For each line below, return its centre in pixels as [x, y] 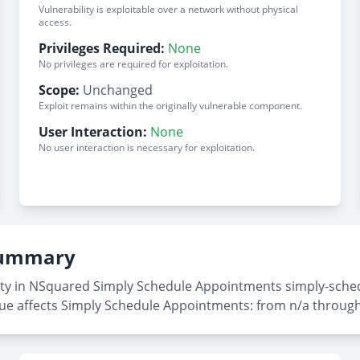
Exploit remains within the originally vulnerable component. [170, 106]
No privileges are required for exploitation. [133, 64]
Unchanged [118, 90]
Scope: [59, 90]
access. [55, 22]
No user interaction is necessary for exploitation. [147, 147]
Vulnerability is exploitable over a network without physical [168, 9]
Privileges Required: [102, 48]
